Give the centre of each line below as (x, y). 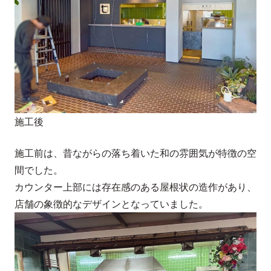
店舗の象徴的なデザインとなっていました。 (111, 204)
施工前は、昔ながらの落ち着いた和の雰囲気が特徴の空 (135, 153)
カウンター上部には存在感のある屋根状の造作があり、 (135, 187)
